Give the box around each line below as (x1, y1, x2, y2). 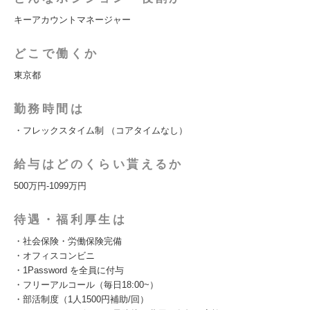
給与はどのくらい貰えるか (14, 158, 183, 171)
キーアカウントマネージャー (14, 15, 131, 25)
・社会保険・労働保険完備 (14, 236, 122, 246)
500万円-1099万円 (14, 181, 86, 191)
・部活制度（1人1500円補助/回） (14, 294, 149, 304)
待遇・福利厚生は (14, 213, 127, 226)
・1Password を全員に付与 (14, 265, 124, 275)
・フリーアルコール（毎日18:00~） (14, 280, 158, 290)
